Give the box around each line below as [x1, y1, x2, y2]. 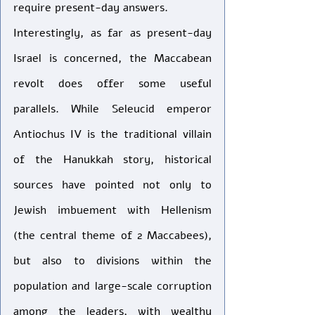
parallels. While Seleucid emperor [13, 101, 212, 117]
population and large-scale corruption [13, 278, 212, 294]
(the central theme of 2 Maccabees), [13, 228, 212, 243]
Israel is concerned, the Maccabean [13, 51, 212, 66]
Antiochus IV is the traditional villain [13, 127, 212, 142]
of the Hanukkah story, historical [13, 152, 212, 167]
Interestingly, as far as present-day [13, 25, 212, 41]
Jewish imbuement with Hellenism [13, 202, 212, 218]
